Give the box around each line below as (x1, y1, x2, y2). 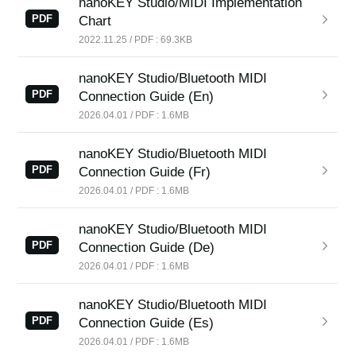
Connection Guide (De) (79, 240, 215, 255)
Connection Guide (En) (79, 89, 215, 104)
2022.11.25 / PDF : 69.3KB (79, 34, 193, 44)
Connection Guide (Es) (79, 315, 215, 331)
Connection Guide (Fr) (79, 164, 211, 180)
